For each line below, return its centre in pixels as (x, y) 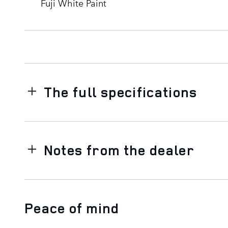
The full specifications (120, 92)
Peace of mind (72, 208)
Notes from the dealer (119, 150)
